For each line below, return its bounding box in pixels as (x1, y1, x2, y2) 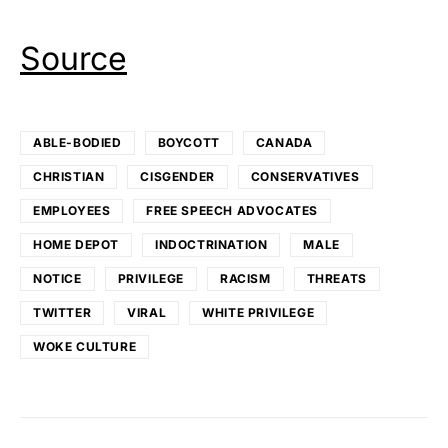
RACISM (220, 270, 271, 286)
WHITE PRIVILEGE (202, 304, 315, 320)
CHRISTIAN (33, 168, 105, 184)
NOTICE (33, 270, 82, 286)
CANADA (255, 134, 313, 150)
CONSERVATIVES (250, 168, 360, 184)
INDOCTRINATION (155, 236, 268, 252)
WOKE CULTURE (33, 338, 137, 354)
